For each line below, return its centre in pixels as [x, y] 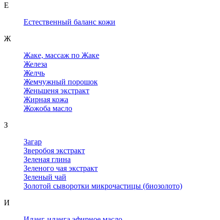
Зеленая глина [47, 159]
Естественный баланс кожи [69, 22]
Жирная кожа [46, 99]
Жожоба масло [48, 108]
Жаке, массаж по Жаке [61, 55]
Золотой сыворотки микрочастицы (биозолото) [103, 186]
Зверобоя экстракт [54, 150]
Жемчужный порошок [61, 82]
